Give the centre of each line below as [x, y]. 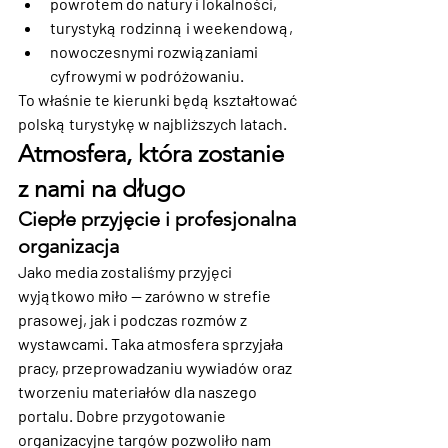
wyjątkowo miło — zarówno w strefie [146, 295]
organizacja [68, 245]
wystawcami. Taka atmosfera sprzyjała [152, 343]
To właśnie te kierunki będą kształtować [159, 99]
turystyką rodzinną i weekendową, [171, 27]
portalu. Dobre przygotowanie [123, 415]
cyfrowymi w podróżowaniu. [147, 75]
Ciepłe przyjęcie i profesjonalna [159, 218]
